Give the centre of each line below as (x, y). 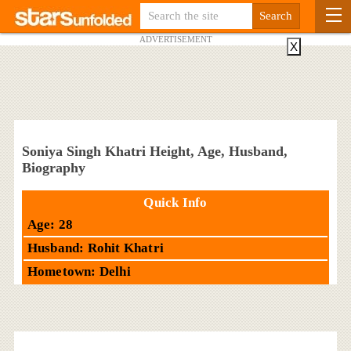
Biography (53, 168)
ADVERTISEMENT (175, 39)
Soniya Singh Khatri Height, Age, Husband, (154, 151)
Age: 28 (50, 224)
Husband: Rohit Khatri (96, 248)
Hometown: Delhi (79, 271)
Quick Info (175, 202)
